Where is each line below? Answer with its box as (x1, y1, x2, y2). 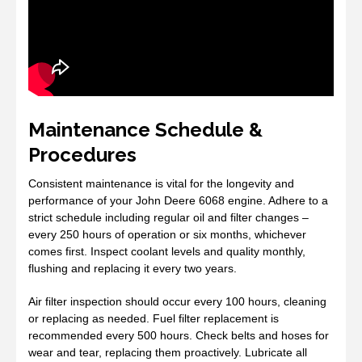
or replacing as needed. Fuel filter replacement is (28, 311, 279, 325)
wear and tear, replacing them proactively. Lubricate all (28, 345, 307, 359)
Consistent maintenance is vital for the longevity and (28, 176, 294, 190)
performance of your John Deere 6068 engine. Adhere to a (28, 193, 328, 207)
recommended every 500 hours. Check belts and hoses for (28, 328, 329, 342)
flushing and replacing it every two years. (28, 261, 237, 275)
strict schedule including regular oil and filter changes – (28, 210, 309, 224)
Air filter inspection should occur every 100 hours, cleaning (28, 294, 326, 308)
